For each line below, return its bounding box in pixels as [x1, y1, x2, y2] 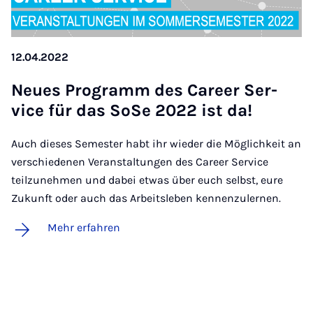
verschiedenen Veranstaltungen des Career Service [11, 154, 268, 168]
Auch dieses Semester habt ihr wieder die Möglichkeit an [11, 136, 301, 150]
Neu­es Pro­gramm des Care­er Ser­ [11, 80, 277, 100]
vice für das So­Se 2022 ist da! [11, 100, 252, 120]
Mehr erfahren [48, 220, 120, 234]
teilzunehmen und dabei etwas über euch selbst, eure [11, 173, 283, 187]
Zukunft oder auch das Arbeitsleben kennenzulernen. [11, 191, 281, 205]
